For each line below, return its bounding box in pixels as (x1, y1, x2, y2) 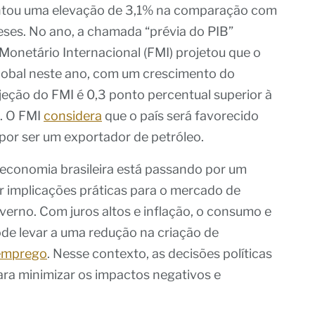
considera (44, 108, 102, 123)
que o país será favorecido (102, 108, 259, 123)
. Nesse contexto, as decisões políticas (47, 245, 272, 261)
